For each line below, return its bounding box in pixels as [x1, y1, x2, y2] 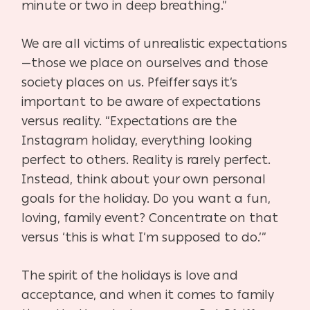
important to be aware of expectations [21, 93, 262, 109]
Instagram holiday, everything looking [21, 132, 253, 148]
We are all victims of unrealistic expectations [21, 35, 288, 51]
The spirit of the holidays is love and [21, 267, 239, 283]
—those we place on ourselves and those [21, 55, 268, 71]
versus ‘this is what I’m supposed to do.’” [21, 229, 267, 245]
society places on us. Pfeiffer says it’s [21, 74, 238, 90]
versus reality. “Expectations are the [21, 113, 237, 129]
